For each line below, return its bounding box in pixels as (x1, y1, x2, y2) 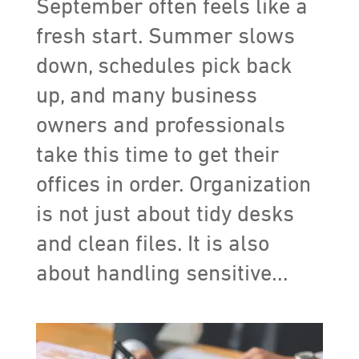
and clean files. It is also (35, 232, 269, 256)
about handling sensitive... (35, 262, 288, 285)
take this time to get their (35, 143, 279, 167)
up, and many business (35, 84, 257, 107)
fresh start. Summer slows (35, 25, 295, 48)
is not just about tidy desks (35, 203, 294, 226)
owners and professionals (35, 114, 285, 137)
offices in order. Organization (35, 173, 311, 196)
